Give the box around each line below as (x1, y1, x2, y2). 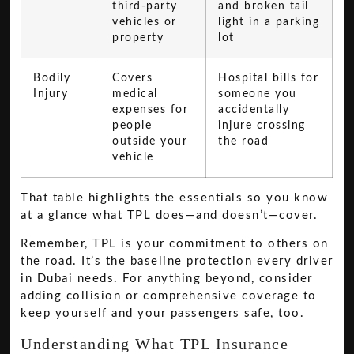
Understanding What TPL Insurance (21, 334, 289, 352)
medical (112, 88, 158, 100)
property (112, 32, 164, 43)
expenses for (112, 104, 189, 115)
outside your (112, 135, 188, 147)
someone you (218, 88, 297, 100)
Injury (33, 88, 69, 100)
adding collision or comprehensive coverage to (21, 290, 317, 303)
